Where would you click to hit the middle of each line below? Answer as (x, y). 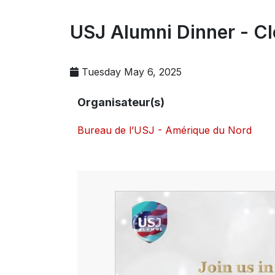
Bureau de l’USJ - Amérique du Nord (165, 130)
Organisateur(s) (121, 102)
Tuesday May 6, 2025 (132, 72)
